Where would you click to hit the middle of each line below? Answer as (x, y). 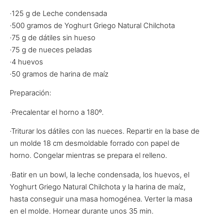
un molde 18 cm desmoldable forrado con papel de (95, 143)
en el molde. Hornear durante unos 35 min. (82, 211)
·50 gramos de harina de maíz (59, 74)
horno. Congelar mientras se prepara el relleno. (88, 155)
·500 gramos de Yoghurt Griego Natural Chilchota (92, 26)
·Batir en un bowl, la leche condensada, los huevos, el (100, 174)
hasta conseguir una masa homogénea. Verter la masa (101, 199)
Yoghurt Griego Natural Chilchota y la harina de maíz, (98, 186)
